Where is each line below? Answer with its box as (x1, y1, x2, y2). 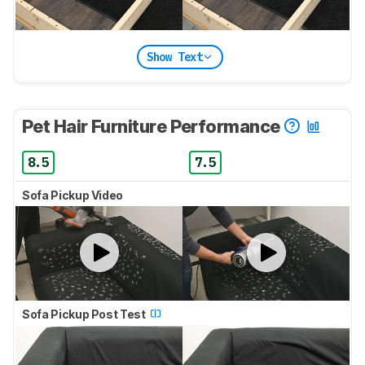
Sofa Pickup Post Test (22, 306, 148, 321)
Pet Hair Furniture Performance (22, 116, 284, 138)
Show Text (146, 49, 203, 64)
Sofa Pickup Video (22, 188, 125, 203)
